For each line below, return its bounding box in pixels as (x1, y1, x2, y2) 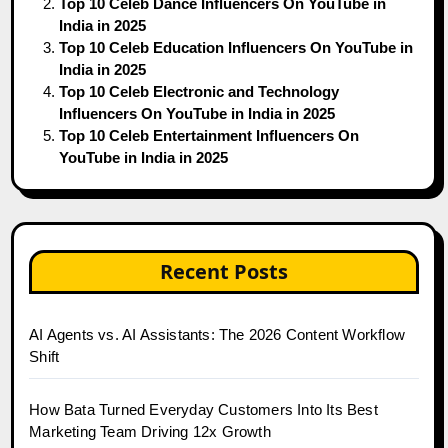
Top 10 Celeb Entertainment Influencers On (59, 126, 360, 144)
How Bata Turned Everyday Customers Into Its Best (29, 400, 378, 418)
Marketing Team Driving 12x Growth (29, 422, 271, 440)
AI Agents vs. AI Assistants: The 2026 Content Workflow (29, 325, 406, 343)
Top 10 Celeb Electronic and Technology (59, 82, 340, 100)
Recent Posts (160, 257, 288, 285)
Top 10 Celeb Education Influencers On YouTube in (59, 38, 414, 56)
